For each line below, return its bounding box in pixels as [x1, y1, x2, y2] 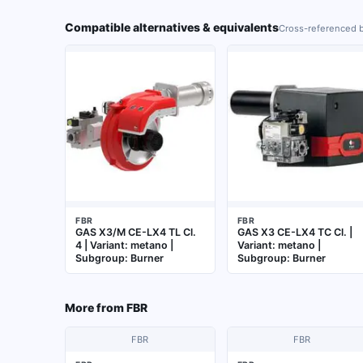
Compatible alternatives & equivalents [65, 20, 279, 34]
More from [65, 301, 124, 314]
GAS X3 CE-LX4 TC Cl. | [237, 226, 352, 238]
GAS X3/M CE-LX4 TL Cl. [75, 226, 196, 238]
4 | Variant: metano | [75, 239, 173, 251]
